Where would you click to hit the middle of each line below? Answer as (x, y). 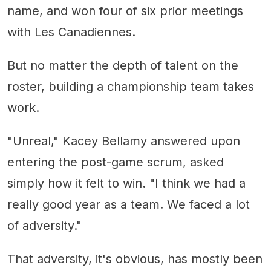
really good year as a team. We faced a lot (129, 204)
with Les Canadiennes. (71, 32)
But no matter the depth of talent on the (123, 65)
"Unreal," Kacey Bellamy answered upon (124, 141)
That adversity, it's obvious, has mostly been (135, 259)
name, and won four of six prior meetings (125, 11)
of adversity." (44, 225)
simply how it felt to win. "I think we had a (126, 183)
